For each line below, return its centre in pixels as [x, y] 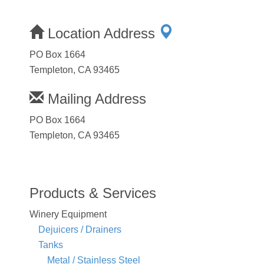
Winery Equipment [68, 214]
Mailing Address [95, 99]
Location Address [101, 34]
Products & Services [93, 193]
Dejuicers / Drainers [80, 230]
